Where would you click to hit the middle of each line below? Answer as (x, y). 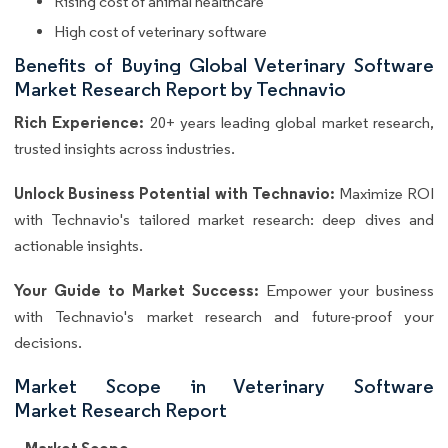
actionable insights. (78, 246)
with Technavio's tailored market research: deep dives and (224, 220)
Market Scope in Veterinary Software (224, 386)
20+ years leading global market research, (289, 123)
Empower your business (350, 291)
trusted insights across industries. (124, 149)
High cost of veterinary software (160, 32)
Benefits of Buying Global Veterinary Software (224, 65)
